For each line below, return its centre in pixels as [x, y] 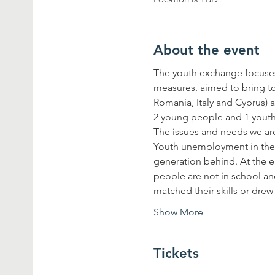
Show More [179, 212]
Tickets [176, 253]
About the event [207, 50]
